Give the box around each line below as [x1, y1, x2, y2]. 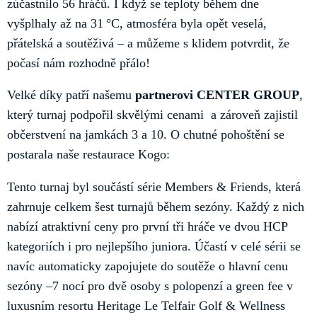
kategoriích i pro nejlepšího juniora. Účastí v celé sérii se [7, 238, 301, 253]
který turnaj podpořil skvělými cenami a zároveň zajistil [7, 108, 298, 122]
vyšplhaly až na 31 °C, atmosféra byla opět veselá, [7, 16, 267, 30]
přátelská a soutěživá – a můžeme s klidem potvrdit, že [7, 35, 289, 50]
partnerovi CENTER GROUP [135, 88, 299, 102]
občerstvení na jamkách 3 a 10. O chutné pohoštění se [7, 127, 284, 142]
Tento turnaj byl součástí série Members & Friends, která [7, 179, 301, 194]
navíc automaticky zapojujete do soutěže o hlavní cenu [7, 258, 288, 273]
